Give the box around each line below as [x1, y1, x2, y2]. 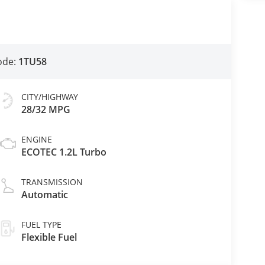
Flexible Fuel [21, 231, 77, 244]
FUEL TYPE [21, 219, 62, 231]
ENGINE [21, 134, 52, 146]
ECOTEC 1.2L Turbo [21, 146, 106, 159]
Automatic [21, 188, 68, 202]
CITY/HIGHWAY [21, 91, 78, 103]
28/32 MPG [21, 103, 70, 117]
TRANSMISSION [21, 176, 83, 188]
